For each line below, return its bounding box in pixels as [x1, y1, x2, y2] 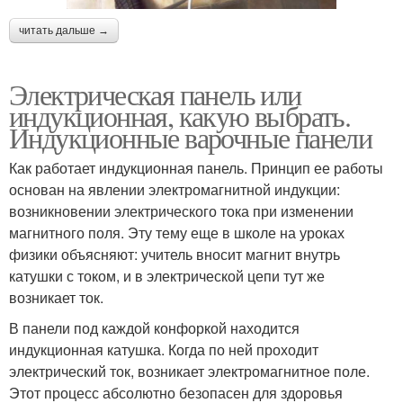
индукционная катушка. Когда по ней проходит [9, 338, 318, 360]
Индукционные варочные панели [9, 117, 372, 157]
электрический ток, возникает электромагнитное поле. [9, 360, 370, 381]
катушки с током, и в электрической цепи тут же [9, 264, 325, 286]
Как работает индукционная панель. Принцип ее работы [9, 157, 383, 178]
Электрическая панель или [9, 74, 301, 113]
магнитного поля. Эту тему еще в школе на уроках [9, 221, 345, 243]
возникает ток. [9, 286, 103, 308]
